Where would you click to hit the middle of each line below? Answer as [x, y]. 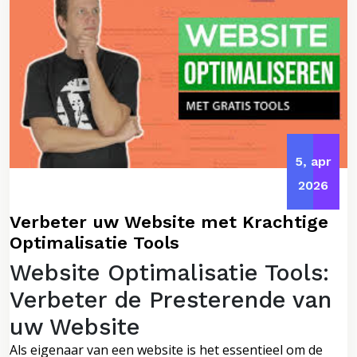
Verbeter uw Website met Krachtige [169, 222]
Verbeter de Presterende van [171, 299]
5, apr [313, 161]
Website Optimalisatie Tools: [169, 272]
